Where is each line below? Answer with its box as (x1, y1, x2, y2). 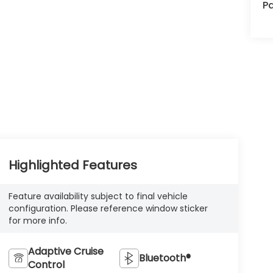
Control (27, 257, 65, 272)
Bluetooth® (139, 250, 191, 265)
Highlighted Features (8, 157, 137, 174)
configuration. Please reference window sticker (8, 202, 208, 214)
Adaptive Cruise (27, 244, 104, 258)
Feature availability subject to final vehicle (8, 190, 188, 202)
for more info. (8, 214, 67, 227)
